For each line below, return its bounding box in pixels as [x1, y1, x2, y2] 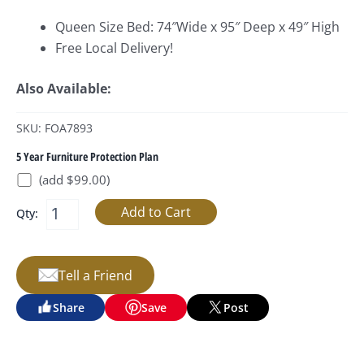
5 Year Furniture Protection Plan [16, 149, 158, 165]
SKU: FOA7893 [16, 120, 93, 136]
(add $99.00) [39, 171, 110, 188]
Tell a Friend [58, 266, 132, 284]
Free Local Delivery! [55, 39, 173, 58]
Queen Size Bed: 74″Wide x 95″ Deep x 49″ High [55, 18, 340, 37]
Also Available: [16, 80, 115, 98]
